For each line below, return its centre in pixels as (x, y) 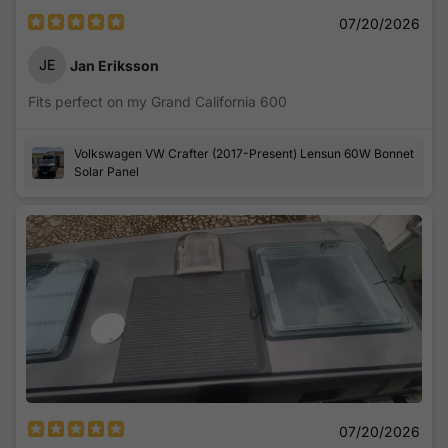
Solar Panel (106, 172)
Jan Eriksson (114, 65)
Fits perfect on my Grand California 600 (157, 102)
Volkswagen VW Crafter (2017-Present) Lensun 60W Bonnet (244, 154)
